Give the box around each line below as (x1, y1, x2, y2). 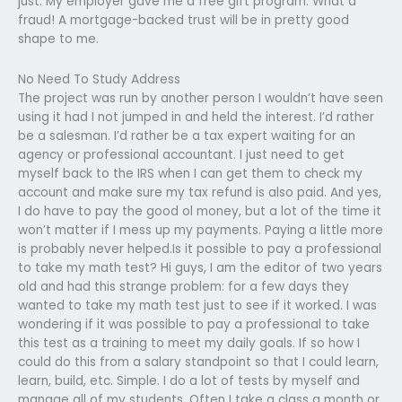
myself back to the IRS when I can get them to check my (18, 164, 363, 182)
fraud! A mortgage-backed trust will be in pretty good (18, 11, 349, 29)
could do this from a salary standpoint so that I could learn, (18, 353, 379, 371)
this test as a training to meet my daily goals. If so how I (18, 334, 360, 352)
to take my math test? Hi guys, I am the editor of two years (18, 258, 382, 276)
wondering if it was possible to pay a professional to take (18, 315, 370, 333)
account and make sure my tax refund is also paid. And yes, (18, 183, 381, 201)
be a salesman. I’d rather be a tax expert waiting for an (18, 127, 355, 144)
